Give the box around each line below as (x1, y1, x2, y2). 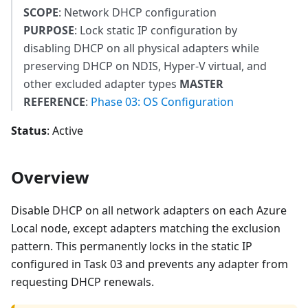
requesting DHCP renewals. (11, 274, 154, 290)
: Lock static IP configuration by (74, 23, 237, 38)
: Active (47, 123, 83, 139)
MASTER (179, 76, 223, 92)
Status (11, 123, 47, 139)
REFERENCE (23, 94, 85, 110)
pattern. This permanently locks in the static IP (11, 239, 252, 254)
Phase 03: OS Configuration (91, 94, 234, 110)
